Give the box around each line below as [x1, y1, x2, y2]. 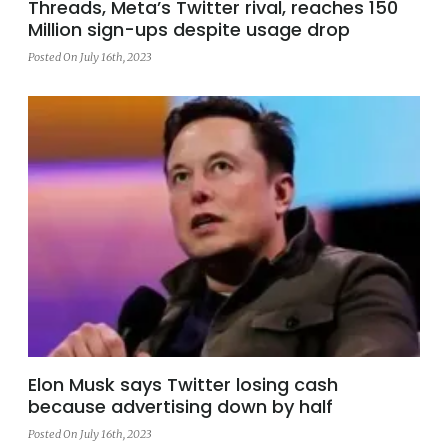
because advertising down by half [28, 394, 333, 420]
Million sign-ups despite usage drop [28, 16, 350, 42]
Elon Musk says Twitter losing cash [28, 372, 338, 398]
